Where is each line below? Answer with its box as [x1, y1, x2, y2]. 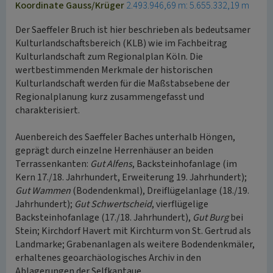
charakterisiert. [15, 104, 80, 117]
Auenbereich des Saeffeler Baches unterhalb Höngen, [15, 130, 235, 144]
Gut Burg [193, 211, 229, 224]
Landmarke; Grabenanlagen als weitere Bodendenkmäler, [15, 238, 255, 251]
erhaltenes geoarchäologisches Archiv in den [15, 251, 201, 264]
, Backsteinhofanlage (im [132, 157, 237, 171]
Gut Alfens [90, 157, 132, 171]
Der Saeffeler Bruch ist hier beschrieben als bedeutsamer [15, 23, 250, 37]
